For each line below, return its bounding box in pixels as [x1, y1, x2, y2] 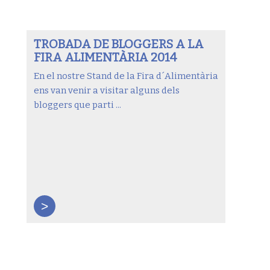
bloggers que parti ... [33, 99, 121, 111]
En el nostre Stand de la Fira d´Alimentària [33, 71, 218, 82]
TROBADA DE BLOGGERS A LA [33, 37, 204, 52]
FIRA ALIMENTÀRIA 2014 [33, 50, 177, 65]
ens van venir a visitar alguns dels [33, 85, 180, 96]
